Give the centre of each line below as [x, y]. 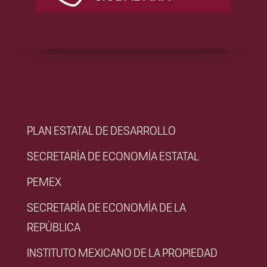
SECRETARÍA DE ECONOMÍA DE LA [106, 207]
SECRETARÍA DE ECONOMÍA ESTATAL [113, 156]
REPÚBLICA [54, 226]
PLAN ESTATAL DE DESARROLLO [101, 130]
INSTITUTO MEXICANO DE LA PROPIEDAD [122, 252]
